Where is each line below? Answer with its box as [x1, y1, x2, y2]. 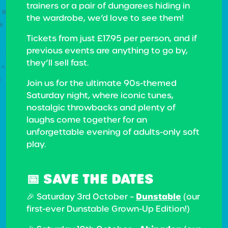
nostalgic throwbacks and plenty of [26, 102, 176, 113]
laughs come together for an [26, 115, 147, 125]
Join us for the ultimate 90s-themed [26, 78, 177, 89]
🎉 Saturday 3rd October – [26, 191, 136, 202]
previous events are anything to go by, [26, 45, 188, 56]
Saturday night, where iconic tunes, [26, 90, 174, 101]
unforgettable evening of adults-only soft [26, 127, 199, 137]
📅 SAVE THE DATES [26, 169, 154, 188]
